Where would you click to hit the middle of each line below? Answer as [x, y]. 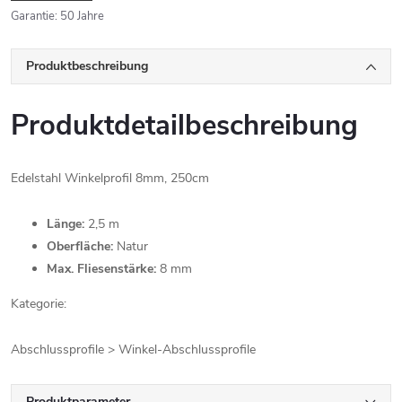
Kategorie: [39, 304]
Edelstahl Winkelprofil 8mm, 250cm [110, 178]
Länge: [66, 224]
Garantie [33, 16]
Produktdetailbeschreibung [184, 126]
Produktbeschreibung [87, 66]
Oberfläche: [80, 246]
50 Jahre [82, 16]
